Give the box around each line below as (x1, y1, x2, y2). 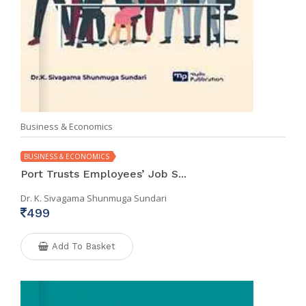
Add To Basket (52, 241, 115, 252)
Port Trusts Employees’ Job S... (20, 167, 186, 181)
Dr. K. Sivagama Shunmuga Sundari (20, 192, 167, 205)
